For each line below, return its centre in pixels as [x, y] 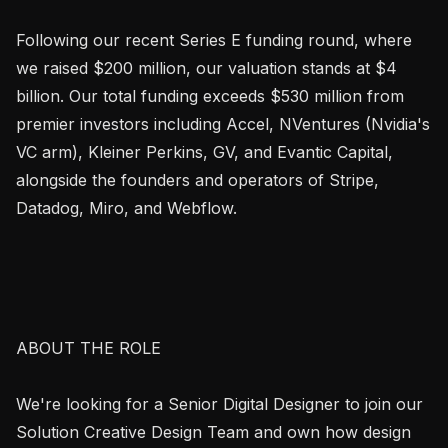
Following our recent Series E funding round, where [214, 39]
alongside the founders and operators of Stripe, [197, 179]
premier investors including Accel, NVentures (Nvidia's [223, 123]
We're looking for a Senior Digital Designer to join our [219, 403]
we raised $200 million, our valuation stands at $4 [206, 67]
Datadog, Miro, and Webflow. [126, 207]
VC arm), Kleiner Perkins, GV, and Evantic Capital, [204, 151]
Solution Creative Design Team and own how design [213, 431]
